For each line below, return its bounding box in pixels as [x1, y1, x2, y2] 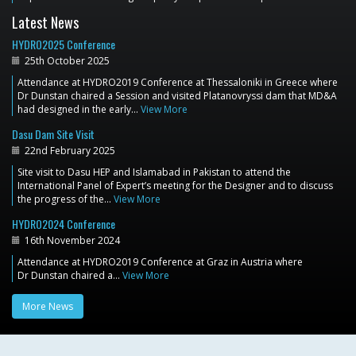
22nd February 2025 [22, 143, 115, 157]
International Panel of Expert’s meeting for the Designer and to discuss [17, 178, 333, 192]
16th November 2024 [22, 233, 120, 247]
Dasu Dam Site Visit [12, 125, 95, 142]
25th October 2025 [22, 53, 110, 68]
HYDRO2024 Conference [12, 215, 115, 232]
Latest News [12, 11, 79, 33]
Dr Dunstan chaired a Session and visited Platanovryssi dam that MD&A [17, 88, 337, 103]
